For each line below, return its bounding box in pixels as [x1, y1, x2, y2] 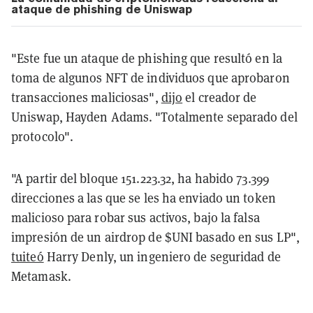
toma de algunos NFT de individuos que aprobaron [11, 70, 290, 87]
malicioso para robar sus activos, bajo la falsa [11, 210, 260, 226]
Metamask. [11, 268, 71, 285]
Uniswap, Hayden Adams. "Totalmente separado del [11, 109, 298, 126]
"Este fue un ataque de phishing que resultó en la [11, 50, 282, 67]
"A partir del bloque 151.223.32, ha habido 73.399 [11, 170, 269, 187]
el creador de [182, 89, 257, 106]
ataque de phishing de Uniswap [11, 2, 192, 17]
